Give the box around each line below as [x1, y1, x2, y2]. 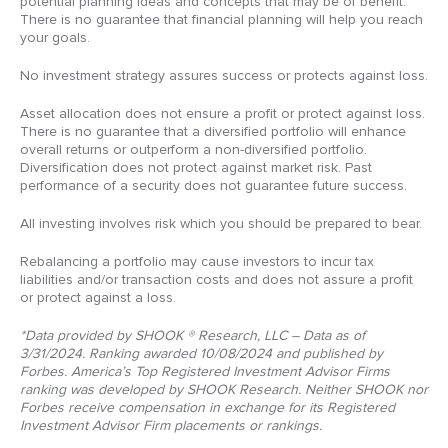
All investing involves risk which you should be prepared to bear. [20, 214, 422, 232]
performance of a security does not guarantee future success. [20, 176, 407, 194]
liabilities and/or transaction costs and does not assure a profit [20, 270, 413, 288]
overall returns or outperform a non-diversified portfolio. [20, 140, 367, 158]
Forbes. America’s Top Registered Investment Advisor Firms [20, 362, 390, 380]
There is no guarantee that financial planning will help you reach [20, 10, 423, 28]
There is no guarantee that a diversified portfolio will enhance [20, 122, 406, 140]
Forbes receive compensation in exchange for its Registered [20, 398, 395, 416]
